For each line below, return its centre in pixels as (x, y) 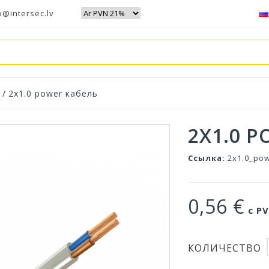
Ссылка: (207, 158)
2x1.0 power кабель (53, 93)
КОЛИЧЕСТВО (225, 248)
